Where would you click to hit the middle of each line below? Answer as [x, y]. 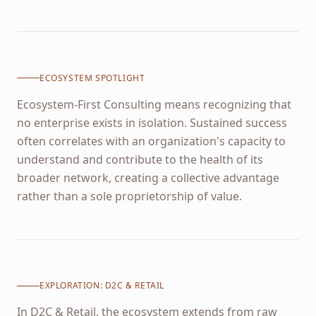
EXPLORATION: [72, 285]
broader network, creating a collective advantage [148, 177]
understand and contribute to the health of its [140, 159]
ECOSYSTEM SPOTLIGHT [92, 78]
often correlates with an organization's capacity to [151, 141]
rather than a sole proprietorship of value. [129, 196]
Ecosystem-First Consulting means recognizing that [154, 104]
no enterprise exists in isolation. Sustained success [152, 122]
